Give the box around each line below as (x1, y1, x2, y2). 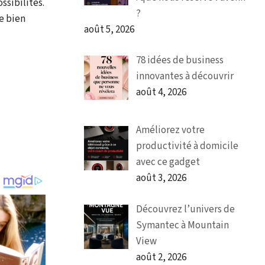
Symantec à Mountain (135, 218, 229, 232)
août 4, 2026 (135, 85, 186, 100)
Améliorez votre (135, 123, 205, 138)
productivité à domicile (135, 139, 238, 154)
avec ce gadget (135, 155, 200, 170)
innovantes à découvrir (135, 69, 234, 84)
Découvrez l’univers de (135, 202, 235, 216)
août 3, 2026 (135, 171, 186, 186)
